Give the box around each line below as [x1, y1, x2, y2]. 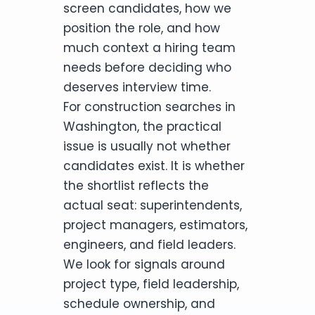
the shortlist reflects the [63, 176, 209, 194]
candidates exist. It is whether [63, 157, 245, 174]
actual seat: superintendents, [63, 196, 242, 214]
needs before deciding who [63, 58, 231, 76]
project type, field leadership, [63, 275, 239, 292]
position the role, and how [63, 19, 220, 37]
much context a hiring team [63, 39, 236, 56]
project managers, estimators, [63, 216, 247, 233]
